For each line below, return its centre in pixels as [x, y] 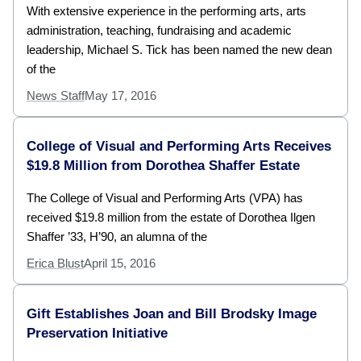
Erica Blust [55, 263]
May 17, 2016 [120, 96]
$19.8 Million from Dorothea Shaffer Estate [163, 166]
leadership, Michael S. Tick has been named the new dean [179, 50]
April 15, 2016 [120, 263]
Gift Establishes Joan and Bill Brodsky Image [172, 314]
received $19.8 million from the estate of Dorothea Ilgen [171, 218]
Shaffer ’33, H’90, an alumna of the [117, 237]
